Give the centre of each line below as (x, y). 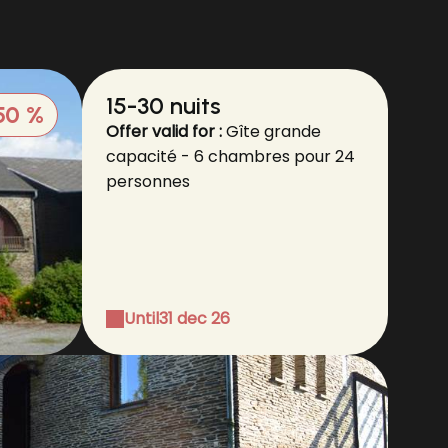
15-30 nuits (163, 105)
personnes (148, 181)
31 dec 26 (194, 318)
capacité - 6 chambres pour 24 (230, 156)
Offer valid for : (166, 131)
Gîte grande (273, 131)
